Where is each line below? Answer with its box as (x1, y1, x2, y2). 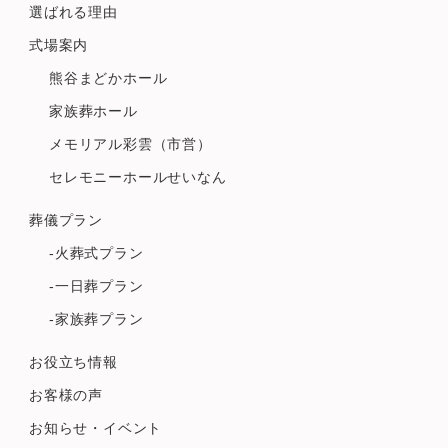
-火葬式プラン (48, 244, 144, 261)
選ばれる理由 (28, 3, 118, 20)
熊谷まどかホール (48, 69, 168, 86)
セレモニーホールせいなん (48, 168, 227, 185)
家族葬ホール (48, 102, 138, 119)
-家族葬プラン (48, 310, 144, 327)
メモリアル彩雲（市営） (48, 135, 212, 152)
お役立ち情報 (28, 353, 118, 370)
